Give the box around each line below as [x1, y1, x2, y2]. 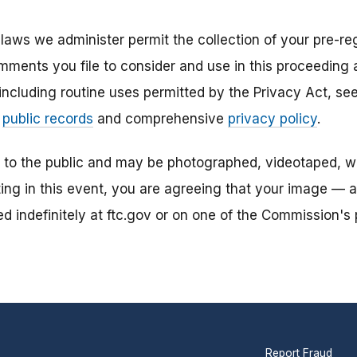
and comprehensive [93, 111, 228, 127]
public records [2, 111, 93, 127]
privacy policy [228, 111, 317, 127]
